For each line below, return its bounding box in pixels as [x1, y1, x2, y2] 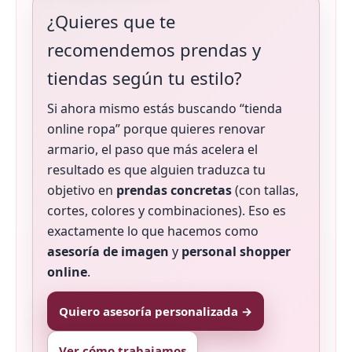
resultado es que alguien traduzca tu [47, 161, 266, 179]
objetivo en [47, 181, 116, 200]
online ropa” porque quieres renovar [47, 120, 266, 138]
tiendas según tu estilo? [47, 66, 242, 90]
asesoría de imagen [47, 243, 169, 261]
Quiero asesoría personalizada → [59, 303, 252, 320]
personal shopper [181, 243, 291, 261]
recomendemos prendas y [47, 38, 261, 62]
